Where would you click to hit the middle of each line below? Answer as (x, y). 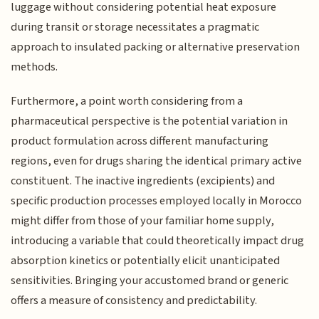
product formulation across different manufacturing (140, 141)
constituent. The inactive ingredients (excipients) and (143, 181)
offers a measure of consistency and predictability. (134, 300)
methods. (35, 67)
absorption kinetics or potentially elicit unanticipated (146, 260)
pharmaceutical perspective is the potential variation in (150, 121)
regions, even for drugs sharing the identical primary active (157, 161)
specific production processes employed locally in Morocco (157, 200)
